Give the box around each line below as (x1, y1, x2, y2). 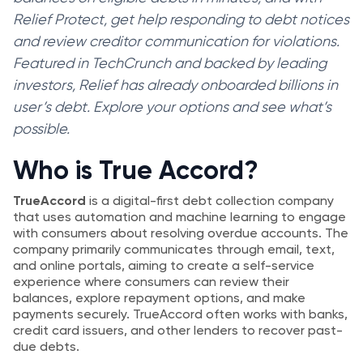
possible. (13, 120, 70, 137)
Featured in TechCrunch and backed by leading (13, 54, 327, 71)
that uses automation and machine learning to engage (13, 209, 346, 224)
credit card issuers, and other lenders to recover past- (13, 322, 343, 338)
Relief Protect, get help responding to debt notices (13, 11, 349, 28)
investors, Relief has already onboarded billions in (13, 76, 338, 93)
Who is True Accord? (13, 155, 258, 186)
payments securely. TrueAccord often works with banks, (13, 306, 348, 322)
